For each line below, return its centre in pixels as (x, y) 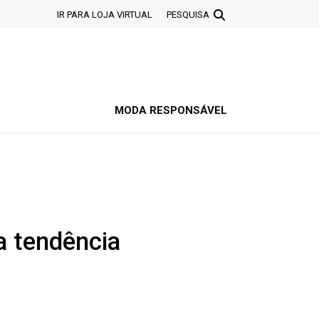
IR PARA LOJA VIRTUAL (105, 15)
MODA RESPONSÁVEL (171, 110)
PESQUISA (188, 15)
